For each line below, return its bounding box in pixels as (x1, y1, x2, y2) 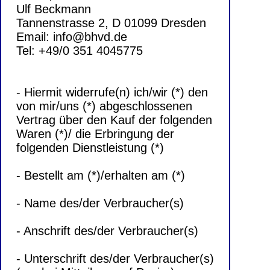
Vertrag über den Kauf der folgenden (16, 113, 212, 127)
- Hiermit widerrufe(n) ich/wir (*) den (16, 86, 208, 99)
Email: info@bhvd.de (16, 30, 127, 44)
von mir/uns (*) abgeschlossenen (16, 99, 192, 113)
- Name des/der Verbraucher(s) (16, 196, 184, 210)
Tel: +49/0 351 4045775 (16, 44, 143, 58)
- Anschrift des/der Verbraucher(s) (16, 224, 198, 238)
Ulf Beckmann (16, 2, 91, 16)
